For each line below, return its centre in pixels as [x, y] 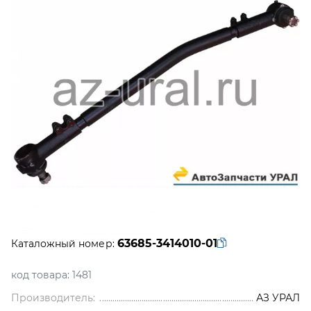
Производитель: [53, 298]
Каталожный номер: [63, 244]
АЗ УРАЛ [278, 298]
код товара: [41, 275]
